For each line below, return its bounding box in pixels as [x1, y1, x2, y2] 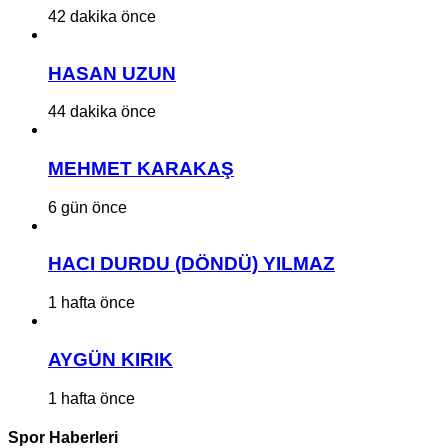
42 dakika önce [48, 7, 156, 25]
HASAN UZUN [48, 62, 176, 84]
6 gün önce [48, 198, 127, 216]
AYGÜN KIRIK [48, 348, 173, 370]
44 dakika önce [48, 103, 156, 121]
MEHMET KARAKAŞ [48, 158, 234, 180]
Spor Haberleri [8, 428, 118, 446]
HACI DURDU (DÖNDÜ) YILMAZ [48, 253, 335, 275]
